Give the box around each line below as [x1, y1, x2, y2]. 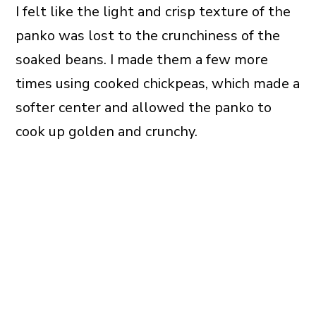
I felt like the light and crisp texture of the [15, 2, 291, 22]
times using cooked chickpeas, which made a [15, 74, 300, 94]
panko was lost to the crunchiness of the [15, 26, 280, 46]
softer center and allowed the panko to [15, 98, 272, 118]
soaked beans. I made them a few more [15, 50, 268, 70]
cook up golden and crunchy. [15, 122, 197, 142]
